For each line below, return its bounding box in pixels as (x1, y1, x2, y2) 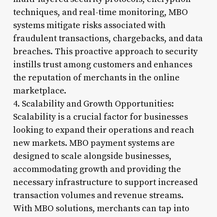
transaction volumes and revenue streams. (13, 189, 184, 201)
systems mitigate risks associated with (13, 19, 166, 31)
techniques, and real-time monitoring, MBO (13, 6, 188, 18)
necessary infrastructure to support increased (13, 176, 198, 188)
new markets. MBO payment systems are (13, 137, 175, 149)
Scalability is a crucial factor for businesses (13, 111, 188, 123)
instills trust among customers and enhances (13, 59, 192, 70)
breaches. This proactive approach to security (13, 46, 198, 57)
